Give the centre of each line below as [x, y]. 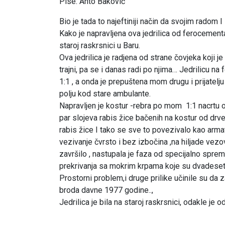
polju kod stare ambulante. [105, 94]
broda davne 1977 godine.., [107, 190]
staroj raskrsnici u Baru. [100, 45]
